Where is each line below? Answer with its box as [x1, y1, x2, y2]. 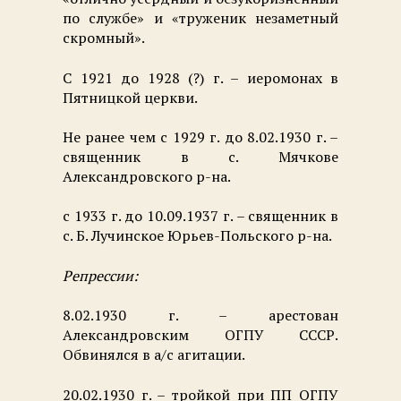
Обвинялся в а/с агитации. [63, 345, 245, 365]
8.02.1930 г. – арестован [63, 305, 338, 326]
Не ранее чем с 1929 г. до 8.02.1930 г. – [63, 126, 338, 147]
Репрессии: [63, 265, 138, 286]
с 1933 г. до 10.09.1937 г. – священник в [63, 206, 338, 226]
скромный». [63, 28, 145, 48]
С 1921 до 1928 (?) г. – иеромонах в [63, 67, 338, 88]
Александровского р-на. [63, 166, 231, 186]
